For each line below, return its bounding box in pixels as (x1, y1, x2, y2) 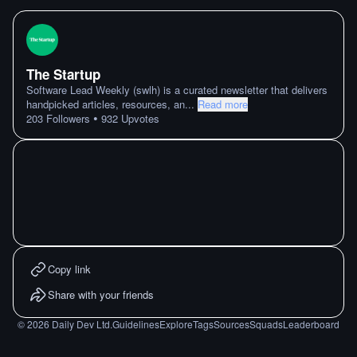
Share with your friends (48, 287, 154, 302)
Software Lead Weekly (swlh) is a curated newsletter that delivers (26, 82, 328, 97)
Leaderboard (283, 317, 339, 331)
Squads (249, 317, 283, 331)
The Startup (26, 65, 100, 84)
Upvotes (118, 111, 159, 126)
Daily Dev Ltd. (49, 317, 112, 331)
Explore (159, 317, 193, 331)
